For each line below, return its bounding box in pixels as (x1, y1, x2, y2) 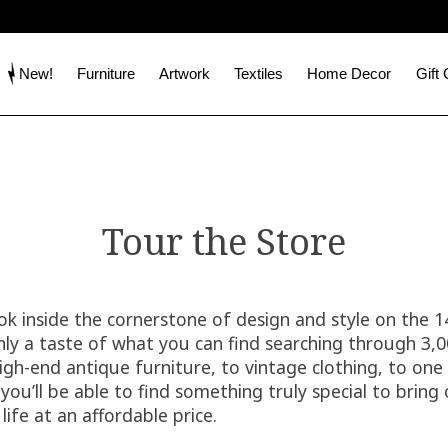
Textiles (234, 64, 284, 82)
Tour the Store (102, 215, 346, 266)
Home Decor (307, 64, 392, 82)
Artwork (159, 64, 211, 82)
